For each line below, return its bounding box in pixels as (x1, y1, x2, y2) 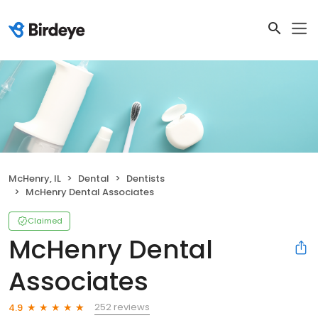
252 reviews (94, 300, 150, 314)
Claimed (28, 215, 62, 227)
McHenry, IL (9, 172, 61, 186)
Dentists (126, 172, 165, 186)
